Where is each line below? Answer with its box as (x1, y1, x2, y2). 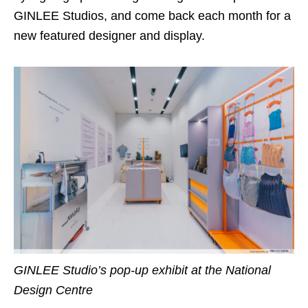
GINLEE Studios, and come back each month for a (14, 9, 291, 23)
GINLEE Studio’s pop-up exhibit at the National (14, 263, 271, 277)
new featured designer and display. (14, 29, 205, 43)
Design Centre (14, 283, 93, 297)
